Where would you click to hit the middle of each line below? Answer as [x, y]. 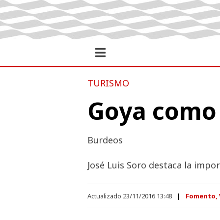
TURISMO [108, 83]
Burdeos [105, 140]
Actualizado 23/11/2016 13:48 [129, 196]
